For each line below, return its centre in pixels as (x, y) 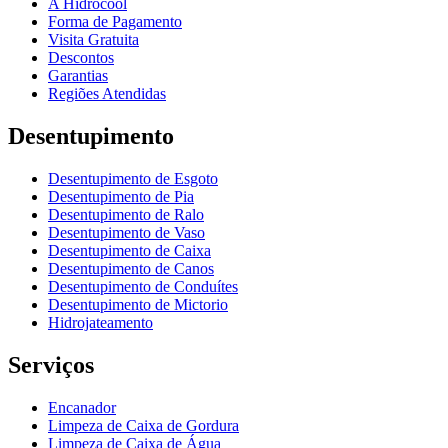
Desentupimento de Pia (121, 196)
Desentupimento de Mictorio (138, 304)
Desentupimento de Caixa (129, 250)
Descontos (81, 58)
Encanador (82, 407)
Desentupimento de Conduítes (143, 286)
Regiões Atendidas (107, 94)
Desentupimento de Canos (131, 268)
